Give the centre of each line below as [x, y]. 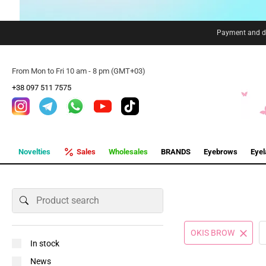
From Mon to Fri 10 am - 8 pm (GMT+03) [79, 71]
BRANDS [176, 152]
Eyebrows [221, 152]
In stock [45, 243]
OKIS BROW [213, 233]
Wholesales [128, 152]
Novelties [34, 152]
